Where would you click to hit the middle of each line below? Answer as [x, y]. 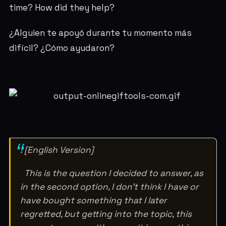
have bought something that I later [94, 200]
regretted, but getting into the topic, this [106, 214]
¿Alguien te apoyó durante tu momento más [100, 33]
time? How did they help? [62, 8]
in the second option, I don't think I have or [110, 186]
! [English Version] [57, 150]
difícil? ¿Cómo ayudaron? [62, 48]
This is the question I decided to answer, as [112, 173]
